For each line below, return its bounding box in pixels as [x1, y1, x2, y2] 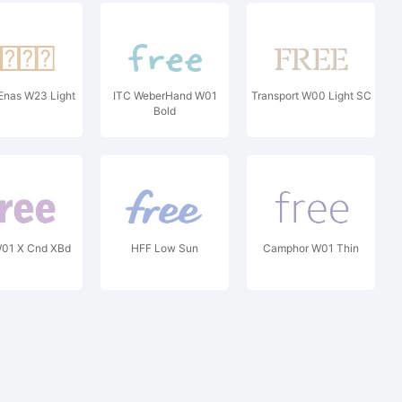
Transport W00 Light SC [250, 89, 371, 102]
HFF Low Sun [131, 241, 198, 255]
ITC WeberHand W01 [112, 89, 217, 102]
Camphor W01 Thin [263, 241, 359, 255]
